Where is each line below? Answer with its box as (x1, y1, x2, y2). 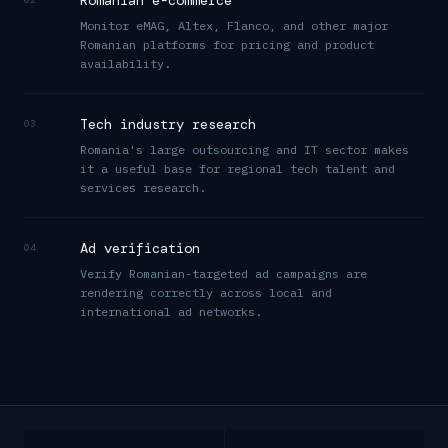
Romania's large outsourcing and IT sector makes (80, 142, 409, 157)
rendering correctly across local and (80, 285, 332, 300)
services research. (80, 180, 206, 195)
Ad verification (80, 239, 200, 257)
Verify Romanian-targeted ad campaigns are (80, 266, 367, 281)
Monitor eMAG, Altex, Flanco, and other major (80, 18, 388, 33)
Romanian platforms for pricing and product (80, 37, 374, 52)
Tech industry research (80, 115, 256, 133)
